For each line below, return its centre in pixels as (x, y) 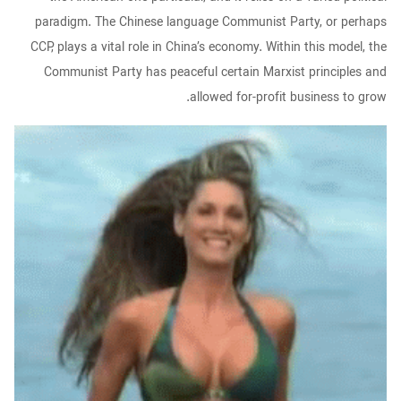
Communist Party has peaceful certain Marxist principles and (215, 73)
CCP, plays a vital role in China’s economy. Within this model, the (209, 48)
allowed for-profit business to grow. (288, 98)
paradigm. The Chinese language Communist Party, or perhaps (211, 23)
